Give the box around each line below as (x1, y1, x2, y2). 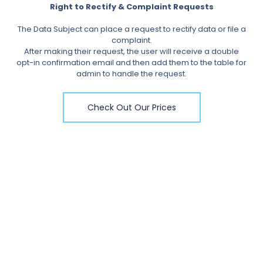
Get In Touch (13, 213, 82, 228)
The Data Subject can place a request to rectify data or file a (17, 23, 246, 35)
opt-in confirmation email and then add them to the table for (16, 56, 247, 68)
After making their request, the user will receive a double (24, 45, 239, 57)
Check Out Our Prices (87, 101, 176, 113)
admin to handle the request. (76, 68, 187, 79)
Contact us (13, 238, 58, 250)
